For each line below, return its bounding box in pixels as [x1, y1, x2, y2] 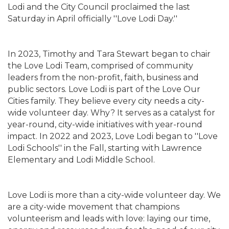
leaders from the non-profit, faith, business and [8, 73, 199, 83]
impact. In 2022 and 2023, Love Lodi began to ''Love [8, 131, 218, 142]
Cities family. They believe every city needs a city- [8, 96, 204, 106]
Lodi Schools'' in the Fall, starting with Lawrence [8, 143, 202, 153]
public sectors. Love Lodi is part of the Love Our [8, 84, 200, 95]
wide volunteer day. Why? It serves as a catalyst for [8, 108, 215, 118]
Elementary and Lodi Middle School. [8, 155, 155, 165]
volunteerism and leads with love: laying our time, [8, 214, 210, 224]
